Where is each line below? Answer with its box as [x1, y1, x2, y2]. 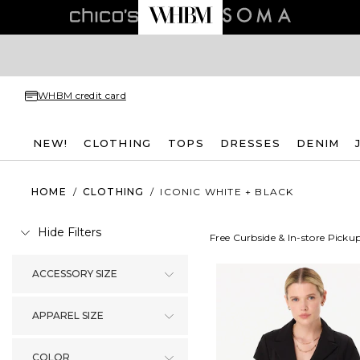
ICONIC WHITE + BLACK [160, 185, 294, 198]
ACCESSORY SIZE [32, 268, 117, 280]
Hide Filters [38, 225, 101, 239]
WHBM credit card [38, 89, 126, 101]
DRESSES [219, 136, 280, 149]
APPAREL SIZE [32, 309, 104, 321]
